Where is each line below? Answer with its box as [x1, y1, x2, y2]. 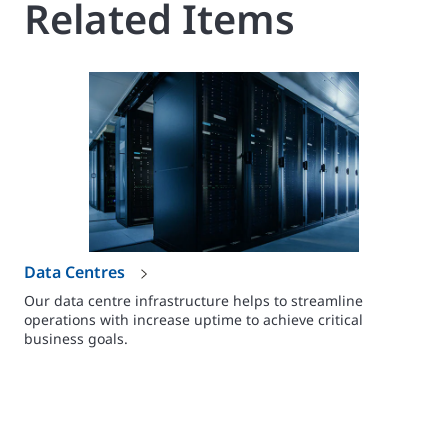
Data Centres [24, 260, 129, 283]
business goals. [24, 329, 128, 349]
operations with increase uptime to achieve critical [24, 310, 363, 330]
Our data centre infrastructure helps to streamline [24, 291, 363, 311]
